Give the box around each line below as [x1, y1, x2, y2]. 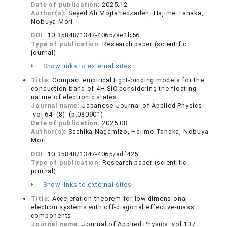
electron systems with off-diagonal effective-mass [31, 203, 195, 211]
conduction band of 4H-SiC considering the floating [31, 84, 197, 92]
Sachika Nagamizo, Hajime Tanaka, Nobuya [68, 127, 209, 135]
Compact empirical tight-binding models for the [52, 75, 204, 84]
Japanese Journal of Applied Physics [82, 101, 202, 109]
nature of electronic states [31, 93, 117, 101]
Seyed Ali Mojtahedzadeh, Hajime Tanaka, [68, 9, 204, 17]
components [31, 211, 72, 219]
